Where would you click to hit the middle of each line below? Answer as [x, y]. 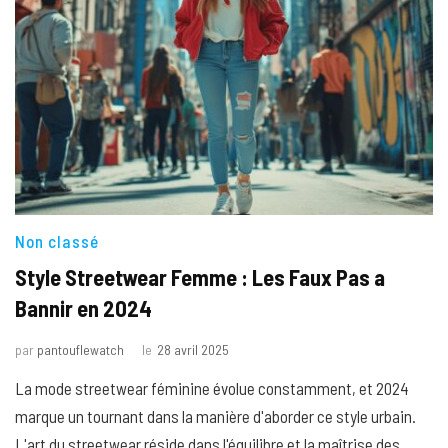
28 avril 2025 [193, 349]
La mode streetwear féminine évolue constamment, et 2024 [212, 387]
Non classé [57, 240]
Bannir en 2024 [83, 307]
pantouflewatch [80, 349]
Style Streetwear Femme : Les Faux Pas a [200, 276]
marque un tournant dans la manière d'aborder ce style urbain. [215, 415]
